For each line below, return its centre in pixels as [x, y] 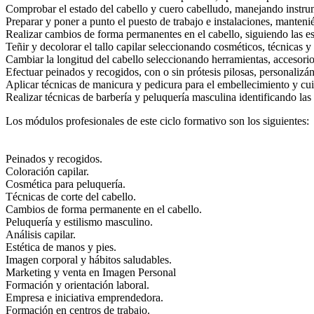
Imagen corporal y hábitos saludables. [89, 260]
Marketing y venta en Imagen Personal [91, 272]
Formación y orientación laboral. [77, 285]
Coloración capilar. [47, 171]
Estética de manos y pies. [61, 247]
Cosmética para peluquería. [66, 184]
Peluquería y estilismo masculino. [79, 222]
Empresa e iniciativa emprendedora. [84, 298]
